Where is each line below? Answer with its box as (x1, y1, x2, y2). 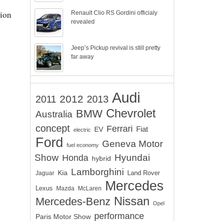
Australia (36, 109, 73, 119)
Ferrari (107, 123, 133, 134)
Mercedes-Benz (36, 195, 110, 208)
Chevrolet (106, 107, 156, 120)
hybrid (92, 154, 111, 162)
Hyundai (114, 152, 150, 163)
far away (71, 53, 94, 60)
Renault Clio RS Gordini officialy (71, 9, 158, 16)
